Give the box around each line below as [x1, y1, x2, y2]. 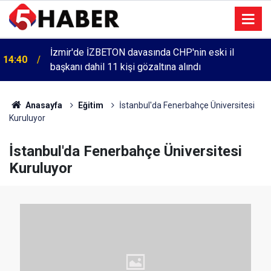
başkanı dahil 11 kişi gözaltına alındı [50, 61, 201, 73]
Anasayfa [23, 100, 62, 110]
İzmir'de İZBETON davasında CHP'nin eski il [50, 47, 234, 58]
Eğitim [77, 100, 103, 110]
